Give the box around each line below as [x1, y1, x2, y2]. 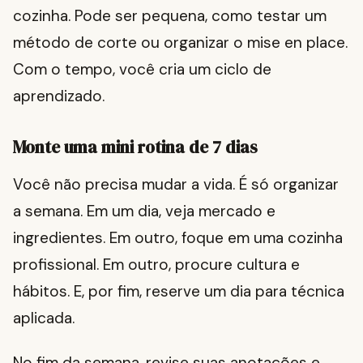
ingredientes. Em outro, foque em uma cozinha [13, 228, 343, 249]
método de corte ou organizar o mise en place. [13, 32, 348, 53]
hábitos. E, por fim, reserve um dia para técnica [13, 281, 344, 302]
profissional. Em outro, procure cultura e [13, 254, 300, 275]
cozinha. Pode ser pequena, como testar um [13, 6, 327, 27]
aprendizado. [13, 86, 105, 107]
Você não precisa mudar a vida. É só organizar [13, 174, 339, 195]
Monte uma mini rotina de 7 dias [13, 135, 258, 160]
